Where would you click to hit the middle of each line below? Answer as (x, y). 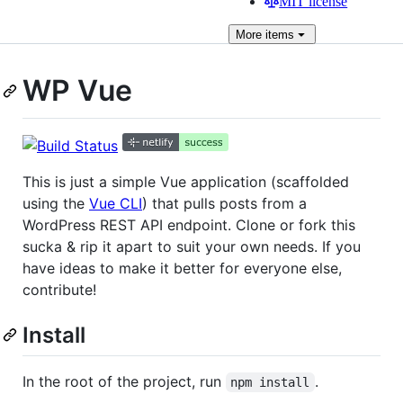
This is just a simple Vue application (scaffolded (186, 181)
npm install (270, 382)
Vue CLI (116, 203)
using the (56, 203)
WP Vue (77, 90)
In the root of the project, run (124, 381)
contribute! (59, 289)
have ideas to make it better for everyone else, (182, 268)
